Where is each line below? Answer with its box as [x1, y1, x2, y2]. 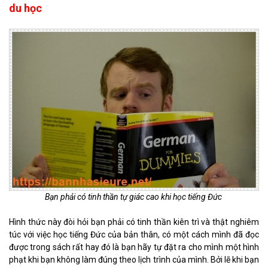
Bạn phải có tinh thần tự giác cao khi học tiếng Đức [44, 192, 222, 202]
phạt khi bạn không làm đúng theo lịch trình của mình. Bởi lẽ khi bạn [9, 255, 259, 264]
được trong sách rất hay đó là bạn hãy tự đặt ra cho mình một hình [9, 242, 259, 252]
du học [9, 2, 42, 15]
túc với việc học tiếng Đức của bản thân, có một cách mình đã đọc [9, 230, 259, 239]
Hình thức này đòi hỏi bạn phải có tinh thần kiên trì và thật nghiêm [9, 217, 259, 227]
